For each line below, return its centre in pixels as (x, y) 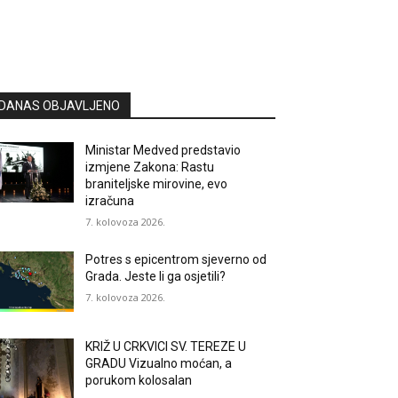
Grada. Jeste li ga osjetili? (156, 276)
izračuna (110, 201)
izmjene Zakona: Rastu (150, 167)
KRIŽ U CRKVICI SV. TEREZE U (166, 347)
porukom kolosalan (139, 381)
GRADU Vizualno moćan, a (159, 364)
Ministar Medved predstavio (163, 150)
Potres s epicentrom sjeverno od (176, 259)
